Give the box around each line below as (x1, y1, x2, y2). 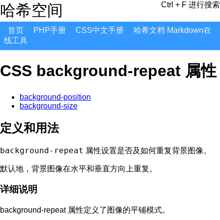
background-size (20, 101, 78, 110)
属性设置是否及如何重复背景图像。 (83, 146, 211, 155)
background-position (20, 92, 91, 101)
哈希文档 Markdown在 (134, 26, 211, 34)
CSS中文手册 (76, 26, 124, 34)
